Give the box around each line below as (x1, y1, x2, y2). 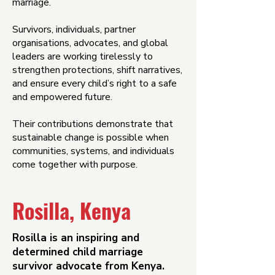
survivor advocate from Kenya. (12, 259, 165, 273)
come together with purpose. (12, 158, 137, 171)
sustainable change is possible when (12, 131, 169, 144)
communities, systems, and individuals (12, 144, 174, 158)
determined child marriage (12, 245, 143, 259)
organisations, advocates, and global (12, 36, 168, 50)
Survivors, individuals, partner (12, 23, 136, 36)
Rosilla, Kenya (12, 195, 131, 226)
